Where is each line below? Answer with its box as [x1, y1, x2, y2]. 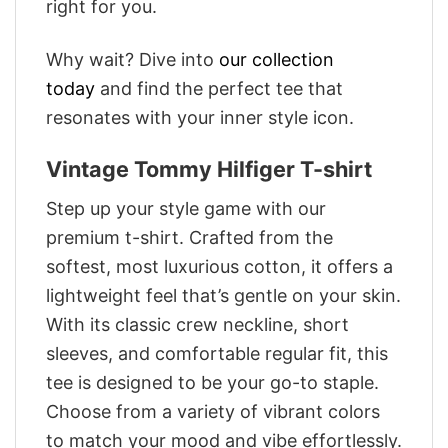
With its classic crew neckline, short [46, 313, 349, 335]
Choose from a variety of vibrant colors [46, 400, 380, 422]
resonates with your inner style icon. [46, 106, 354, 128]
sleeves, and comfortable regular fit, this [46, 342, 388, 364]
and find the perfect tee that [95, 77, 343, 99]
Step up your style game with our [46, 197, 326, 219]
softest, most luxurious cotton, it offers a [46, 255, 393, 277]
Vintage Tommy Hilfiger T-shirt [46, 156, 372, 183]
